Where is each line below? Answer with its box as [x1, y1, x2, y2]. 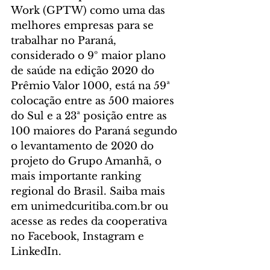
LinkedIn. [11, 245, 61, 258]
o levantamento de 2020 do [11, 139, 157, 152]
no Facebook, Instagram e [11, 230, 147, 243]
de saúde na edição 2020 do [11, 64, 157, 77]
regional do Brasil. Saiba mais [11, 184, 168, 198]
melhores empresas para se [11, 19, 157, 32]
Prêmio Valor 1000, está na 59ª [11, 79, 173, 92]
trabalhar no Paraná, [11, 34, 119, 47]
